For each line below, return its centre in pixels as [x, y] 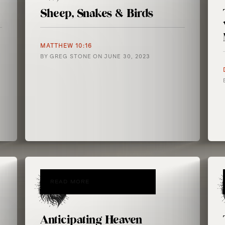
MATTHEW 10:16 [66, 46]
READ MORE [70, 182]
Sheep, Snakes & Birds [97, 14]
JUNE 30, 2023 [127, 57]
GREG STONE [71, 57]
